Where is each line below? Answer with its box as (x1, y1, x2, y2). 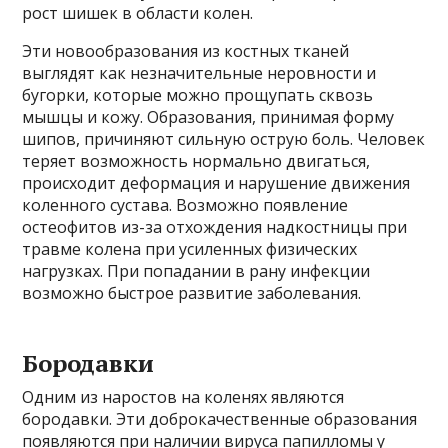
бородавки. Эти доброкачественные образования (22, 408, 418, 431)
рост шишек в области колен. (22, 2, 254, 25)
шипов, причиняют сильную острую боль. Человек (22, 128, 426, 151)
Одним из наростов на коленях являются (22, 386, 345, 409)
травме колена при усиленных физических (22, 238, 358, 261)
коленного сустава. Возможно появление (22, 194, 349, 217)
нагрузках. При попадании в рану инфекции (22, 260, 371, 283)
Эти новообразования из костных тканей (22, 40, 350, 63)
